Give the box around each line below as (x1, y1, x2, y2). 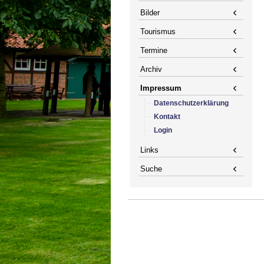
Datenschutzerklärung (154, 99, 229, 108)
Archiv (140, 65, 162, 74)
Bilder (140, 8, 160, 18)
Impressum (140, 84, 181, 93)
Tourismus (140, 27, 176, 37)
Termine (140, 46, 167, 55)
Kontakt (154, 113, 180, 121)
